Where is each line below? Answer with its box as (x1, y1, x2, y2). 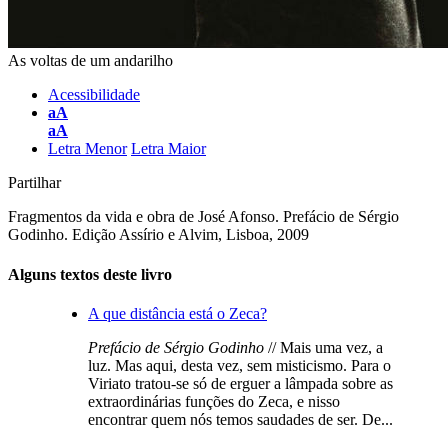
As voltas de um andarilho (8, 52, 173, 70)
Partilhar (8, 174, 61, 192)
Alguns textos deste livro (8, 265, 172, 283)
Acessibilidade (48, 86, 140, 104)
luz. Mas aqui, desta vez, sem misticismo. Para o (88, 356, 391, 374)
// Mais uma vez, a (264, 338, 383, 356)
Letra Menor (48, 140, 127, 158)
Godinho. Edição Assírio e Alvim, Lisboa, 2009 (8, 226, 309, 244)
